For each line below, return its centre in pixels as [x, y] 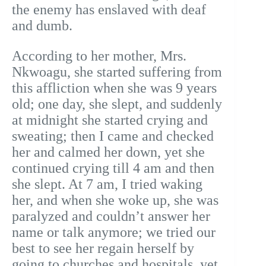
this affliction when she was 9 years [114, 88]
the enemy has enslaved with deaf [109, 10]
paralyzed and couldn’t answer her [111, 216]
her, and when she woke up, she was [115, 200]
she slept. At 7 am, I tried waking [107, 184]
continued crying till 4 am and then [113, 168]
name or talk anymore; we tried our [114, 232]
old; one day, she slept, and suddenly [117, 104]
